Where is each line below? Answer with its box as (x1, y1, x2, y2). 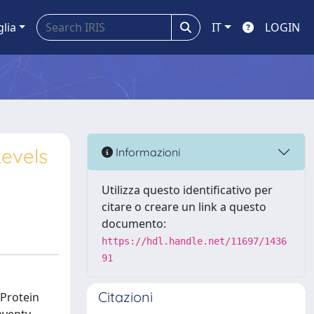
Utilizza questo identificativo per (102, 182, 273, 198)
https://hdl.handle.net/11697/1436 (102, 235, 287, 247)
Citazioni (98, 288, 153, 306)
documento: (102, 216, 166, 231)
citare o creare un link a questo (102, 199, 266, 214)
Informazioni (113, 144, 180, 159)
